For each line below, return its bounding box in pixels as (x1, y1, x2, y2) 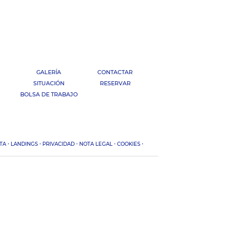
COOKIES (117, 141, 140, 148)
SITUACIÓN (33, 80, 65, 87)
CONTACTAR (97, 69, 133, 76)
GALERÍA (36, 69, 62, 76)
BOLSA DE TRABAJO (20, 91, 78, 98)
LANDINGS (10, 141, 38, 148)
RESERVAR (99, 80, 131, 87)
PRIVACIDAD (42, 141, 75, 148)
